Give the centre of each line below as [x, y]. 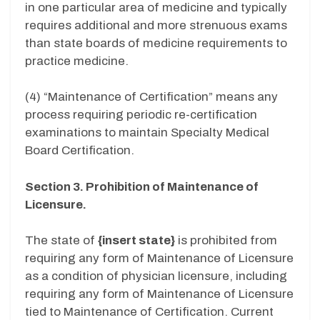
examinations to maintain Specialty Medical [147, 133]
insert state [136, 241]
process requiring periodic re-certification [141, 115]
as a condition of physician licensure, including [156, 276]
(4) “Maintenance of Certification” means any [151, 97]
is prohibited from [226, 241]
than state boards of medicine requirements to [156, 43]
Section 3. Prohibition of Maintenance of [142, 186]
